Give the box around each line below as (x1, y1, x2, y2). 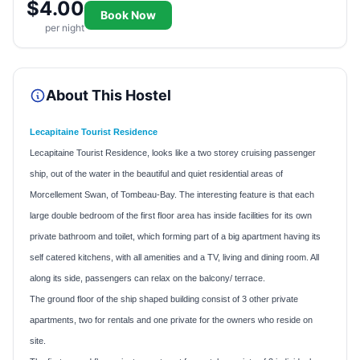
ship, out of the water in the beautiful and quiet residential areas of (30, 168, 283, 178)
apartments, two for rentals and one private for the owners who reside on (30, 314, 313, 325)
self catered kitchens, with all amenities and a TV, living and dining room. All (30, 252, 319, 262)
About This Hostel (46, 86, 171, 104)
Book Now (100, 7, 156, 22)
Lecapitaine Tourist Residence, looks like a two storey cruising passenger (30, 147, 316, 157)
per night (45, 21, 84, 34)
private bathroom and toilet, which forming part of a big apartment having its (30, 231, 321, 241)
